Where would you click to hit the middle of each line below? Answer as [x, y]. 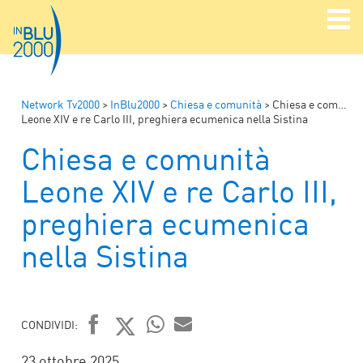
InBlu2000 [135, 104]
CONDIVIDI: [49, 324]
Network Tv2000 [60, 104]
